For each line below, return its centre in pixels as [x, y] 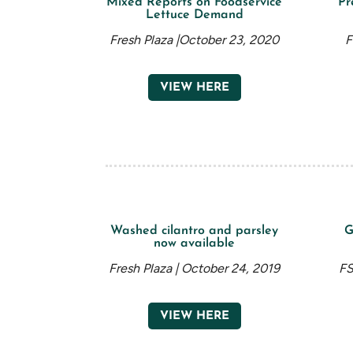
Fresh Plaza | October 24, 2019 [195, 269]
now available [195, 244]
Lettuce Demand [194, 15]
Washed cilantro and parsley [195, 231]
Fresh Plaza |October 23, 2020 [195, 40]
